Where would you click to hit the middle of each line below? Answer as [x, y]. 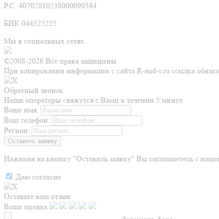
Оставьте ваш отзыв [37, 196]
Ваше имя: [21, 110]
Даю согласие [38, 177]
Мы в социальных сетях [44, 41]
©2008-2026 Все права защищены [60, 61]
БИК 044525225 [30, 23]
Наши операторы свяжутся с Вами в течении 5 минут [93, 100]
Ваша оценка [26, 207]
